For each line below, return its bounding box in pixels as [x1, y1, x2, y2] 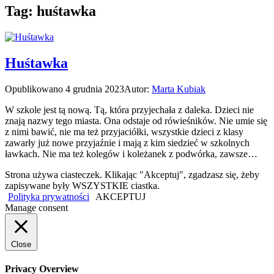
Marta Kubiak [152, 83, 206, 94]
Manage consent [5, 202, 68, 213]
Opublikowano [5, 83, 65, 94]
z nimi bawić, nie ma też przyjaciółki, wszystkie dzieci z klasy [5, 126, 243, 137]
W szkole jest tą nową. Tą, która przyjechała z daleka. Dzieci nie [5, 104, 254, 115]
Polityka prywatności [8, 191, 89, 202]
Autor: [124, 83, 152, 94]
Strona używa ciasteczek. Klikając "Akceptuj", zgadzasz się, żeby [5, 169, 259, 180]
